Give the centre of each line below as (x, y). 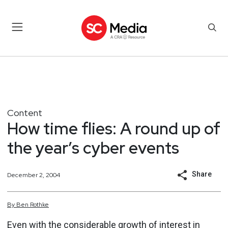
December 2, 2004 (34, 175)
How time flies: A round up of (114, 128)
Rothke (39, 205)
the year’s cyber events (93, 148)
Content (25, 112)
